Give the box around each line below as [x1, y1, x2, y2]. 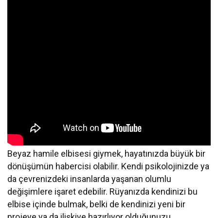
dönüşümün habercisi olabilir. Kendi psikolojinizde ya [7, 161, 210, 171]
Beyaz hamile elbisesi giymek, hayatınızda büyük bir [7, 148, 206, 159]
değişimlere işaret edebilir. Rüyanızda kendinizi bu [7, 186, 198, 197]
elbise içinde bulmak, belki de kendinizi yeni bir [7, 199, 186, 209]
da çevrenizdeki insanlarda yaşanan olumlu [7, 173, 172, 184]
